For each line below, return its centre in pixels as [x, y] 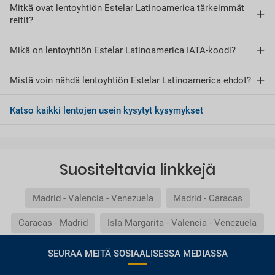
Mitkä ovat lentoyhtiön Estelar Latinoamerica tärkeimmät [127, 8]
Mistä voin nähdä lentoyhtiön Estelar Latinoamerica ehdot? [130, 81]
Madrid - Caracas [208, 199]
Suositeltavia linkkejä [137, 170]
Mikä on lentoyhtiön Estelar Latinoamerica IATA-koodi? [123, 51]
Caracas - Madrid [53, 223]
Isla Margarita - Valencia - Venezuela [182, 223]
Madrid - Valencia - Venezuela [93, 199]
